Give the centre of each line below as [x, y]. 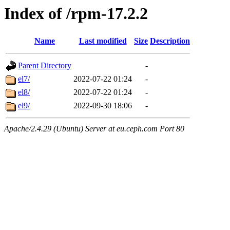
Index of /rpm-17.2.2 [76, 13]
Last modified [103, 41]
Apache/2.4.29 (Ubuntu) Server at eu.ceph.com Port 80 [94, 129]
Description [170, 41]
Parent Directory [45, 66]
